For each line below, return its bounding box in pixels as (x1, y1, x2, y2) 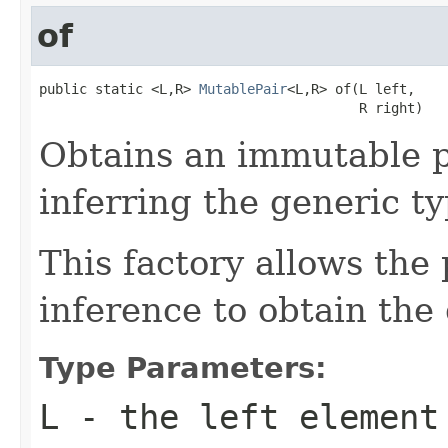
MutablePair (199, 80, 287, 97)
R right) (39, 99, 423, 116)
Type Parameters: (39, 350, 327, 385)
